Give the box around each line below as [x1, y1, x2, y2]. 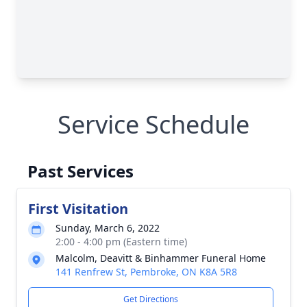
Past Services [27, 160, 134, 182]
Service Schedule [58, 108, 249, 141]
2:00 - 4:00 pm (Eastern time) [56, 235, 187, 248]
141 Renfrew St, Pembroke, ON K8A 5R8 [56, 265, 237, 278]
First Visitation [28, 199, 128, 218]
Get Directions [123, 293, 178, 305]
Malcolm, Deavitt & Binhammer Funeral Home [56, 251, 266, 265]
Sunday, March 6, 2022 [56, 221, 160, 234]
